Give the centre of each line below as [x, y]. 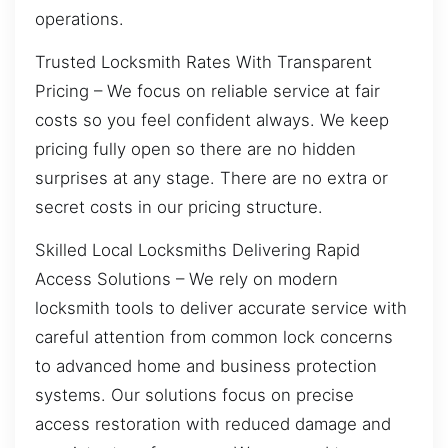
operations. [79, 18]
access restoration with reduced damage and [213, 424]
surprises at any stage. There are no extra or [211, 177]
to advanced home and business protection [206, 366]
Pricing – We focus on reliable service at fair [207, 90]
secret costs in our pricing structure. [179, 206]
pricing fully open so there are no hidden [195, 148]
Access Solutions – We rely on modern [186, 279]
